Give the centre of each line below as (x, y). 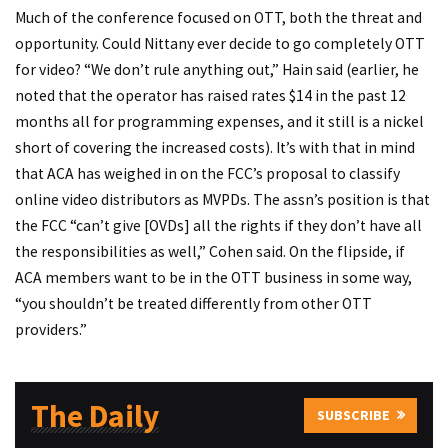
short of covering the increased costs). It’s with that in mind (215, 148)
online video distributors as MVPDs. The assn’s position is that (222, 200)
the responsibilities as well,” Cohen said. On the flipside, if (210, 252)
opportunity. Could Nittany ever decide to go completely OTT (220, 44)
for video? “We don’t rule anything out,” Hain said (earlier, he (217, 70)
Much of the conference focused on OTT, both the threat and (218, 18)
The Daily (94, 415)
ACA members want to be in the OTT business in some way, (213, 278)
